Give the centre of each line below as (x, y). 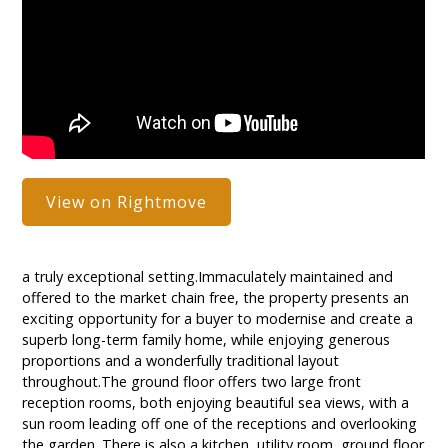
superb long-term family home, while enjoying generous (206, 340)
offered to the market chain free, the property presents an (216, 298)
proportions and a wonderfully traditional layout (181, 361)
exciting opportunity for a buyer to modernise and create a (218, 319)
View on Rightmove (127, 202)
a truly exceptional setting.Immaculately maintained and (208, 277)
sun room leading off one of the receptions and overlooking (220, 424)
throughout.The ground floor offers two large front (192, 382)
